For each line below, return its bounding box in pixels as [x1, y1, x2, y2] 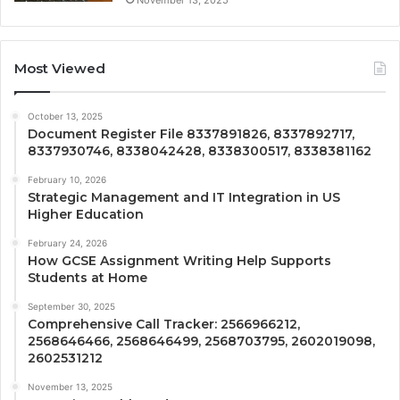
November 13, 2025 [28, 380, 112, 392]
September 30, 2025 [28, 300, 115, 312]
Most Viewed [14, 59, 105, 77]
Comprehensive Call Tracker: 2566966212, [28, 315, 300, 332]
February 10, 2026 [28, 173, 106, 185]
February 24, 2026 [28, 237, 107, 248]
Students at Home [28, 269, 147, 286]
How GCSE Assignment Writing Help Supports [28, 252, 331, 269]
